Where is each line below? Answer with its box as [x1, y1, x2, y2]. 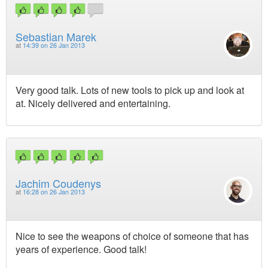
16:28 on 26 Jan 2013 [23, 187, 85, 196]
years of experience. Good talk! [16, 242, 147, 257]
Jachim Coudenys [16, 175, 101, 191]
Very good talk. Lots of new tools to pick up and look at [16, 83, 244, 97]
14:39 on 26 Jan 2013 [23, 41, 85, 50]
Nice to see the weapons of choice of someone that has [16, 229, 249, 243]
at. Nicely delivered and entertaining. [16, 96, 170, 110]
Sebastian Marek [16, 29, 96, 45]
